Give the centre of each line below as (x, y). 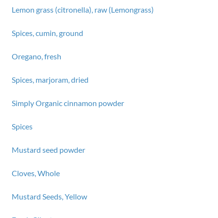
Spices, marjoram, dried (50, 80)
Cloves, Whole (36, 173)
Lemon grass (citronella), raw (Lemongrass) (83, 9)
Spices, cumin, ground (47, 33)
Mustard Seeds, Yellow (49, 196)
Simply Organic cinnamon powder (68, 103)
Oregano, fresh (36, 56)
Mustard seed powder (48, 150)
